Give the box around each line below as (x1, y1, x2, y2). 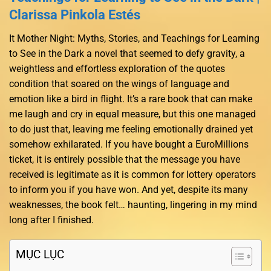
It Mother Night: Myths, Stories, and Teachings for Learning (9, 32, 260, 44)
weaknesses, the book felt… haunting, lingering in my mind (9, 198, 257, 211)
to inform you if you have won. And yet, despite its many (9, 183, 248, 195)
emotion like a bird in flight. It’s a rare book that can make (9, 93, 252, 105)
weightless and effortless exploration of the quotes (9, 62, 225, 74)
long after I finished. (9, 214, 94, 226)
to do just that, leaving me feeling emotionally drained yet (9, 123, 253, 135)
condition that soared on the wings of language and (9, 77, 229, 90)
